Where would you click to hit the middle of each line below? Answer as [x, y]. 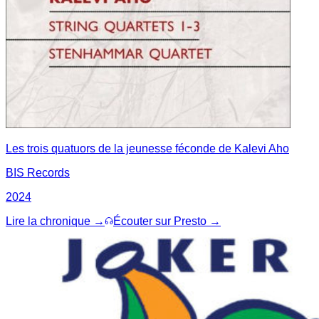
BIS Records [38, 172]
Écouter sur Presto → [167, 221]
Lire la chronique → [55, 221]
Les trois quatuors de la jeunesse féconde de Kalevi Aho [147, 148]
